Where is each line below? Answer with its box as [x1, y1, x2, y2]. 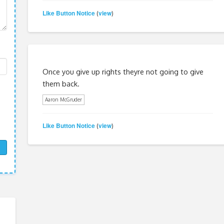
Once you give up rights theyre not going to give [42, 66, 203, 76]
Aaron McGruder [44, 96, 82, 102]
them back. [42, 78, 79, 88]
